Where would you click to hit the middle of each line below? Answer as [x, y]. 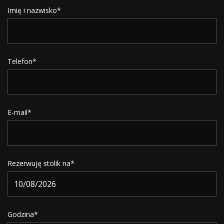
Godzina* [23, 214]
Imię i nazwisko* [34, 10]
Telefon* [22, 61]
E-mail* [19, 112]
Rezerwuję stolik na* [41, 163]
